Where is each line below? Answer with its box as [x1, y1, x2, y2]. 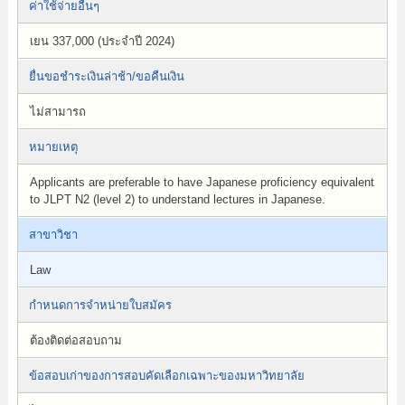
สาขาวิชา [28, 228, 78, 241]
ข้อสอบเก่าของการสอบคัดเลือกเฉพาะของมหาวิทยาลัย [28, 369, 305, 382]
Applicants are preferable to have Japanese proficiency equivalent [29, 175, 374, 189]
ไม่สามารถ [29, 105, 86, 118]
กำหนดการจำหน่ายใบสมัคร [28, 298, 172, 312]
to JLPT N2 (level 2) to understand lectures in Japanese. [29, 193, 325, 206]
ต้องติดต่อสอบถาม [29, 334, 122, 347]
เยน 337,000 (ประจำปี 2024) [29, 34, 174, 48]
